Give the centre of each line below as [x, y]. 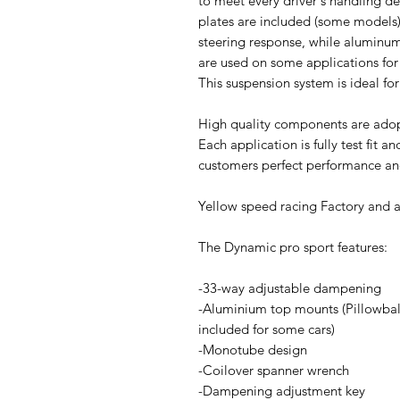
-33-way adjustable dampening [290, 288]
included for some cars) [267, 329]
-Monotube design [253, 350]
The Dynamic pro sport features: [293, 247]
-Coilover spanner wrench [274, 371]
